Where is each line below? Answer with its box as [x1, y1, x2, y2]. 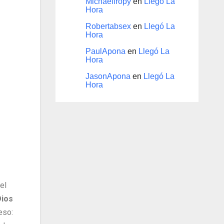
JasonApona [85, 72, 130, 81]
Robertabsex [85, 22, 131, 31]
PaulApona [85, 47, 125, 56]
